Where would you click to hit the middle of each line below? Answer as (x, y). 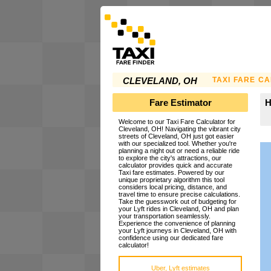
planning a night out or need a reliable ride (179, 151)
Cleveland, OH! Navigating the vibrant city (180, 129)
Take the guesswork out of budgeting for (178, 202)
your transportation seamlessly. (165, 216)
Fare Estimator (180, 102)
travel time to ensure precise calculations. (179, 194)
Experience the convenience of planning (177, 224)
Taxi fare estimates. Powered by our (171, 173)
